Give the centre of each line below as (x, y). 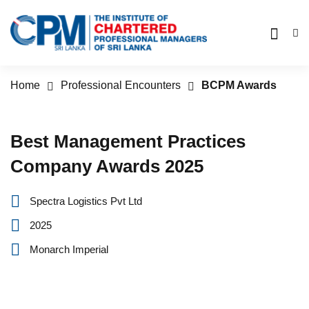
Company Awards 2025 (107, 166)
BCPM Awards (239, 85)
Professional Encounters (121, 85)
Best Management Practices (128, 141)
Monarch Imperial (69, 249)
